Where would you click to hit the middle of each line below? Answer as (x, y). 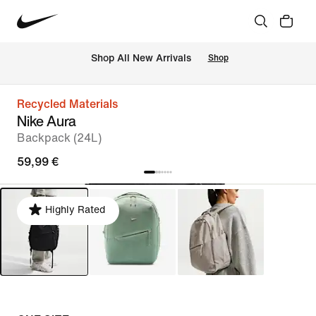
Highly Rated (75, 210)
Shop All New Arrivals (141, 59)
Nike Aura (47, 121)
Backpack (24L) (59, 138)
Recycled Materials (67, 104)
